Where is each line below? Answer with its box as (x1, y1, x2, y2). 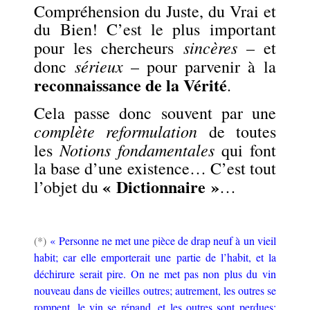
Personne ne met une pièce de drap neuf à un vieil (58, 232, 276, 248)
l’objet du (34, 175, 103, 198)
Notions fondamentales (60, 138, 215, 161)
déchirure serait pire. (34, 266, 127, 281)
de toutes (197, 120, 276, 143)
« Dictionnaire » (102, 174, 220, 199)
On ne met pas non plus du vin (130, 266, 276, 281)
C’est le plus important (106, 17, 276, 40)
